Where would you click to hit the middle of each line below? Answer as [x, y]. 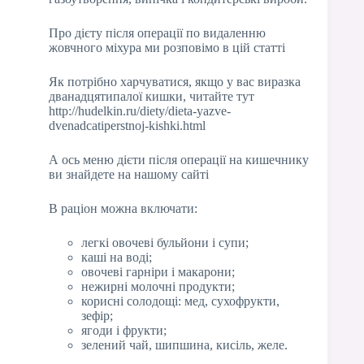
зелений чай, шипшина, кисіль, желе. [184, 344]
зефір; [97, 315]
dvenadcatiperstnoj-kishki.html [127, 125]
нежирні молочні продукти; [158, 286]
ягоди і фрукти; [124, 330]
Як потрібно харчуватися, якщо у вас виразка [175, 81]
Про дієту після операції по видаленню [157, 32]
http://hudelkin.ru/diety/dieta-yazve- [140, 110]
